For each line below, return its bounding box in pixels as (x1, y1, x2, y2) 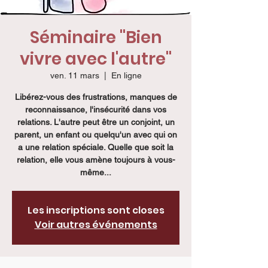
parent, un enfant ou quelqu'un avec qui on (14, 130, 177, 139)
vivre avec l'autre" (20, 47, 172, 71)
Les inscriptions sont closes (27, 203, 165, 217)
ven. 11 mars (50, 71, 99, 80)
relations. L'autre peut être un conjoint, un (17, 117, 175, 127)
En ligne (111, 71, 142, 80)
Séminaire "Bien (29, 26, 162, 49)
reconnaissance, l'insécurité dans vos (25, 105, 166, 114)
